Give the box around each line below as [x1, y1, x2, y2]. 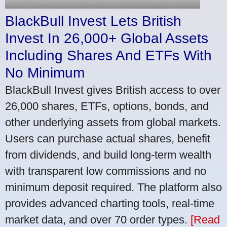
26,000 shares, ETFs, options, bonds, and [5, 99, 209, 112]
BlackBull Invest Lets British [5, 13, 181, 29]
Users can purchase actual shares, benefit [5, 132, 210, 145]
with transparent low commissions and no [5, 164, 206, 177]
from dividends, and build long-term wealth [5, 148, 211, 161]
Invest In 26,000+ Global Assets [5, 30, 208, 46]
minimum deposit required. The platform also [5, 180, 222, 194]
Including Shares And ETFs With [5, 47, 212, 63]
